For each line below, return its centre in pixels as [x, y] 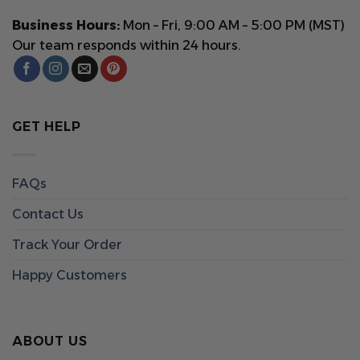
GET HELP [47, 127]
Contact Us [48, 215]
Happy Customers [70, 276]
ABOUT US [50, 341]
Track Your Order [67, 245]
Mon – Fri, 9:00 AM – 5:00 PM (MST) [234, 26]
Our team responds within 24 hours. [127, 46]
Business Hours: [67, 26]
